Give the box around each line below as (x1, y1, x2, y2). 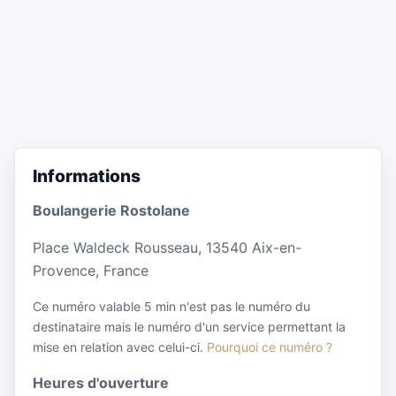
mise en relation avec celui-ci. (33, 339, 207, 355)
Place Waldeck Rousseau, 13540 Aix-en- (33, 239, 301, 257)
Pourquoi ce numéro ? (207, 339, 332, 355)
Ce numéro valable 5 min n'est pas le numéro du (33, 299, 310, 315)
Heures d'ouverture (33, 374, 169, 392)
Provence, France (33, 262, 148, 280)
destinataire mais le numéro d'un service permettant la (33, 319, 346, 335)
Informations (33, 165, 141, 187)
